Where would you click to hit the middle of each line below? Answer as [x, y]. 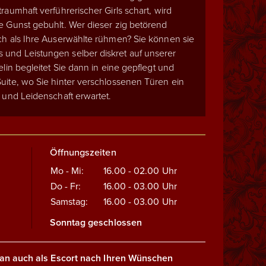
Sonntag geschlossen [96, 222]
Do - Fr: [66, 186]
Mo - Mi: [67, 171]
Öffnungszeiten [83, 152]
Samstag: [69, 202]
